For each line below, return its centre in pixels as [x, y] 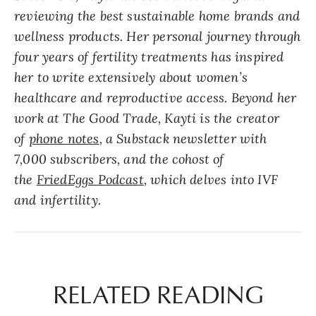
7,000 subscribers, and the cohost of [119, 159]
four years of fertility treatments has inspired [149, 56]
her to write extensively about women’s [131, 77]
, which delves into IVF [211, 179]
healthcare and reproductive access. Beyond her [156, 97]
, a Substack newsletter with [183, 138]
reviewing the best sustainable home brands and [157, 16]
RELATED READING [158, 293]
